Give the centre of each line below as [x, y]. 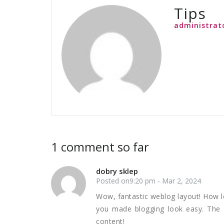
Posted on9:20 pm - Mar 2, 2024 [148, 181]
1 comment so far [100, 147]
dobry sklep [117, 171]
